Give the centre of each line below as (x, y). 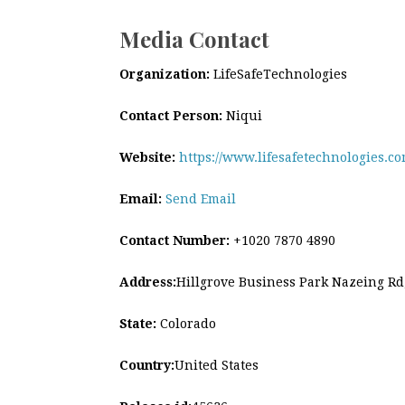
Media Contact (194, 39)
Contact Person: (171, 115)
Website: (147, 157)
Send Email (201, 198)
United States (217, 365)
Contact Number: (174, 240)
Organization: (165, 74)
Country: (147, 365)
